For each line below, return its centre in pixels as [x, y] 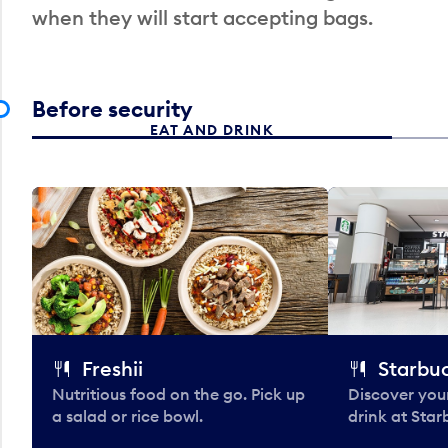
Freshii [112, 368]
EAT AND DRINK [212, 129]
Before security [112, 108]
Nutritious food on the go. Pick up [178, 393]
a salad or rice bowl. [127, 415]
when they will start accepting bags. [205, 17]
